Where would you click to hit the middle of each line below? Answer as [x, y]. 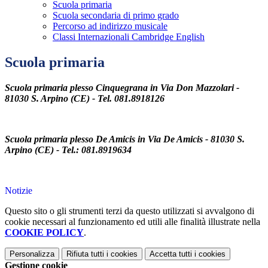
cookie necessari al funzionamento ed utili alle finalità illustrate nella [133, 222]
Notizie [19, 191]
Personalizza [32, 254]
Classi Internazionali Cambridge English [129, 37]
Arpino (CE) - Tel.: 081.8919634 [68, 150]
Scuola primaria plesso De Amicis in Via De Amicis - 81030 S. [125, 139]
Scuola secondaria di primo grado [116, 16]
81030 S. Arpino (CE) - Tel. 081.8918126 [85, 99]
